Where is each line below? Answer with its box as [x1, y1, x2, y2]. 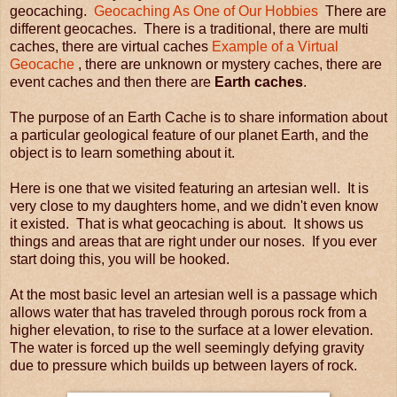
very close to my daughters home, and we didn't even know [10, 198, 378, 214]
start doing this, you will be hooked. [10, 251, 230, 267]
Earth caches [214, 74, 303, 90]
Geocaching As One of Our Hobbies [94, 3, 318, 19]
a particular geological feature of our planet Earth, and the [10, 127, 369, 143]
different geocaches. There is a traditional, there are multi [10, 20, 369, 36]
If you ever [312, 233, 377, 249]
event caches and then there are [10, 74, 214, 90]
